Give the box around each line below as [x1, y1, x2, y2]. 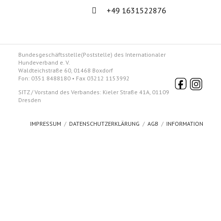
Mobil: [96, 5, 118, 15]
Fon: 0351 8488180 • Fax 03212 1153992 [18, 74, 130, 82]
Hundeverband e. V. [18, 59, 70, 66]
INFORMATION [166, 120, 203, 127]
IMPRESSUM [30, 120, 61, 127]
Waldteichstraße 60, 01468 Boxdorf [18, 67, 113, 74]
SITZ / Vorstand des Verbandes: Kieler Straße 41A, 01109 [18, 88, 169, 96]
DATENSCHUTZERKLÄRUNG [69, 120, 140, 127]
